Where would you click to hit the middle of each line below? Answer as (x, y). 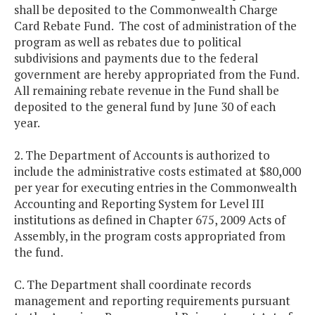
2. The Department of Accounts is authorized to (142, 155)
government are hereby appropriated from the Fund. (156, 75)
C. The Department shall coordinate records (133, 285)
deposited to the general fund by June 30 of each (145, 107)
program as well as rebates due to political (128, 42)
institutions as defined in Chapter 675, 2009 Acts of (150, 220)
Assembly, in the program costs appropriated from (150, 236)
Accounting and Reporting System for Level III (139, 204)
